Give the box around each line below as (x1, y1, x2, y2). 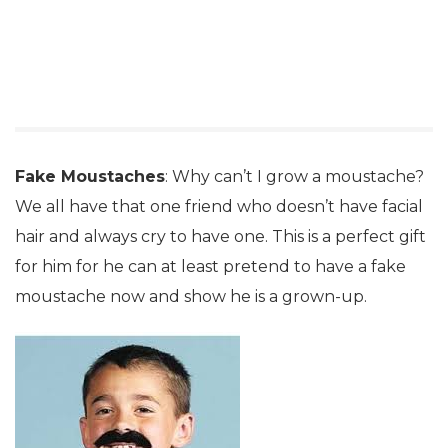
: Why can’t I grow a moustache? (165, 166, 424, 186)
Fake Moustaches (15, 166, 165, 186)
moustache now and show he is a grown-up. (15, 286, 367, 306)
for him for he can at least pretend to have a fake (15, 256, 406, 276)
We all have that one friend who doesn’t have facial (15, 196, 423, 216)
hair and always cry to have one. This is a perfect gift (15, 226, 426, 246)
